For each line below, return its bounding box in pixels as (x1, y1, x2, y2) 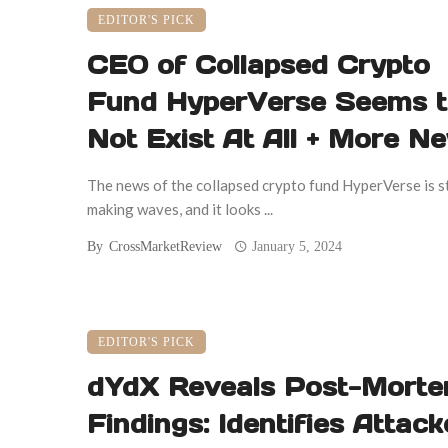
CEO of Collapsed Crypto (87, 49, 430, 82)
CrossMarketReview (109, 239, 222, 255)
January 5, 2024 (252, 239, 343, 255)
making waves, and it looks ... (87, 200, 273, 219)
